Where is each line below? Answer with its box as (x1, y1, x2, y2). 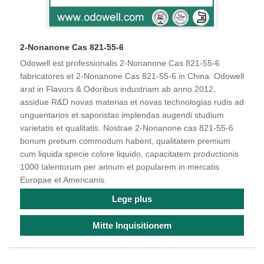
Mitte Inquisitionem (93, 220, 171, 231)
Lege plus (112, 194, 152, 204)
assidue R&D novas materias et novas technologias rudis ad (20, 97, 244, 107)
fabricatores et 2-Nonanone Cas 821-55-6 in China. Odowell (20, 71, 244, 81)
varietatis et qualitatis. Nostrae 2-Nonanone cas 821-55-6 (20, 123, 233, 133)
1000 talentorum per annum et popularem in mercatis (20, 162, 219, 172)
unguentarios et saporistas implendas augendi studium (20, 110, 224, 120)
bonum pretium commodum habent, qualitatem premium (20, 136, 230, 146)
